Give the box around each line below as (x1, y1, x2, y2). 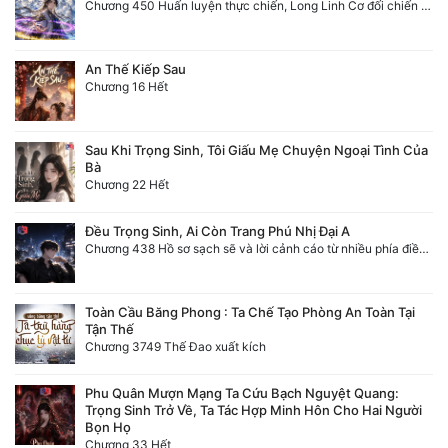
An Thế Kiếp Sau (85, 61, 186, 78)
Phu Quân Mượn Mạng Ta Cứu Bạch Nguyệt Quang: (85, 385, 399, 402)
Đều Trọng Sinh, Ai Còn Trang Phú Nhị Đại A (85, 223, 350, 240)
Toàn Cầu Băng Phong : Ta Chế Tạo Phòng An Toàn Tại (85, 304, 415, 321)
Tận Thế (85, 321, 134, 338)
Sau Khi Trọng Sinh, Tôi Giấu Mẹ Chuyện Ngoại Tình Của (85, 142, 428, 159)
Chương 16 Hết (85, 79, 168, 95)
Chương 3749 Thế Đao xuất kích (85, 339, 266, 355)
